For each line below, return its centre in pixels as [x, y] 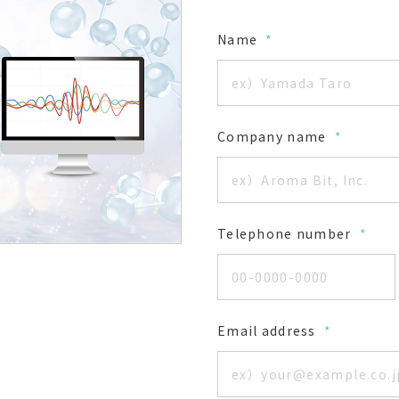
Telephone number [286, 234]
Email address [269, 331]
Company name [274, 137]
